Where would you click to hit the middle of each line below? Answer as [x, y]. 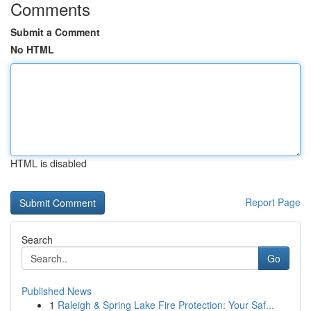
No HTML [32, 49]
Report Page [273, 202]
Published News [57, 291]
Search [37, 239]
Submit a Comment [55, 32]
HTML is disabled [49, 163]
